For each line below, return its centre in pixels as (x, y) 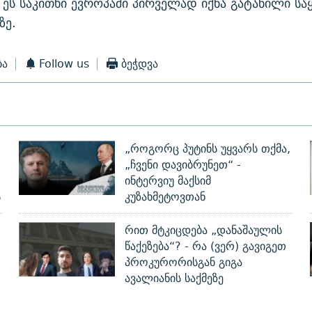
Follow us (64, 64)
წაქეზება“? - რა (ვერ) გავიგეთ (205, 247)
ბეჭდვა (139, 64)
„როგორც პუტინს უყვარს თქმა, (207, 149)
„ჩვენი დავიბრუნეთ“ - (182, 165)
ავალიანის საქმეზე (174, 279)
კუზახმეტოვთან (165, 197)
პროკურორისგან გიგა (183, 263)
